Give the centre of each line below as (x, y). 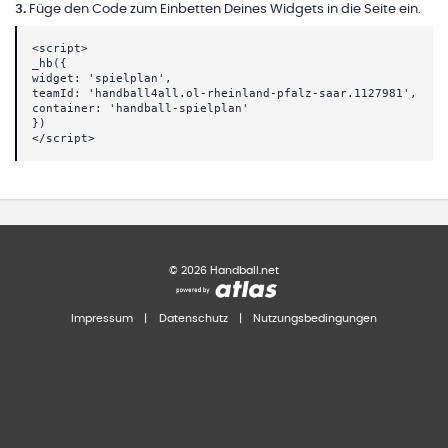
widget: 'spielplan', (102, 79)
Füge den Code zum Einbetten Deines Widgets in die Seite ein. (225, 9)
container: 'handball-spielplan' (140, 109)
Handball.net (243, 270)
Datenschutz (193, 319)
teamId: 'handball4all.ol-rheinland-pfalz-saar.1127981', (224, 94)
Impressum (102, 319)
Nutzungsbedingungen (315, 319)
